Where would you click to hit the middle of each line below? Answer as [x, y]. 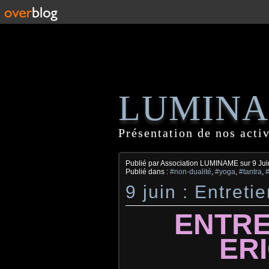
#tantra [250, 172]
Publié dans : [148, 172]
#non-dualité [191, 172]
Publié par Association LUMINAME [183, 163]
